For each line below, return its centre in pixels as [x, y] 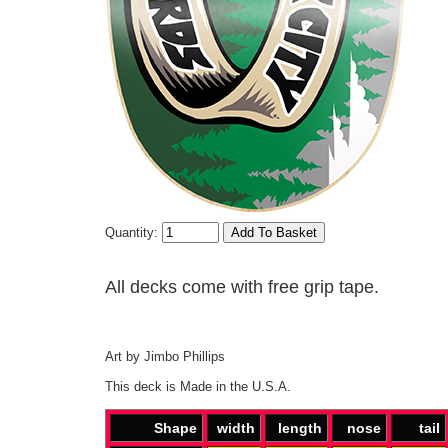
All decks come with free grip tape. [242, 287]
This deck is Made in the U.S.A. [198, 386]
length [300, 428]
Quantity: [133, 232]
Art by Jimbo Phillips [165, 356]
